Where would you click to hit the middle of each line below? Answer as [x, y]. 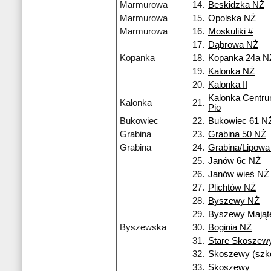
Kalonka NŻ [231, 72]
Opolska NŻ [232, 18]
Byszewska [143, 228]
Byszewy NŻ [234, 201]
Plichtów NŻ [232, 188]
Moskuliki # [230, 32]
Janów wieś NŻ [239, 175]
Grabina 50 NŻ [237, 135]
